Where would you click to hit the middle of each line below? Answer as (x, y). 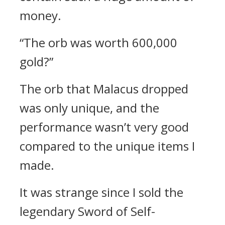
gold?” (36, 62)
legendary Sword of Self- (87, 211)
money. (40, 15)
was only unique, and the (89, 108)
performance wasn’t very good (104, 127)
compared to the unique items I (107, 146)
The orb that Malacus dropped (104, 89)
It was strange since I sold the (101, 192)
